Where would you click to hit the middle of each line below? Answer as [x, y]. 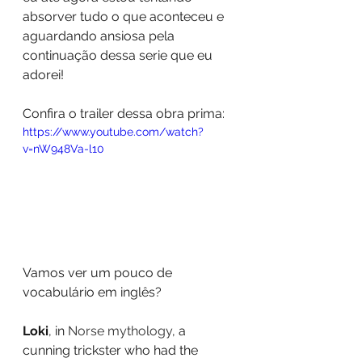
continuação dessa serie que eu [119, 55]
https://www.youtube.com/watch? [113, 132]
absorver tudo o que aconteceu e [125, 17]
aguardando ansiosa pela [100, 36]
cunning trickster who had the [112, 350]
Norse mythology [120, 330]
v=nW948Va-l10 [63, 149]
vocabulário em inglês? [92, 292]
